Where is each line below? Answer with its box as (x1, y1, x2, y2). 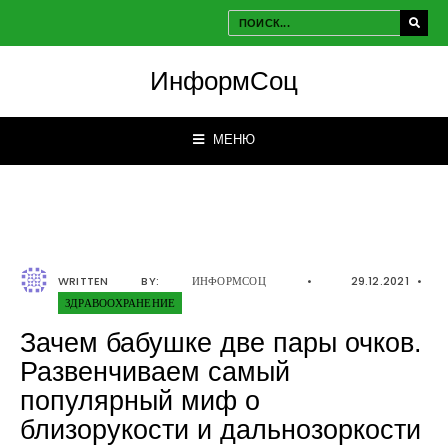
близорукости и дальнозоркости (20, 415, 421, 445)
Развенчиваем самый (20, 357, 290, 387)
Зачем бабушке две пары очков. (20, 328, 422, 358)
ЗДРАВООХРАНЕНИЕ (65, 295, 176, 311)
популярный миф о (20, 386, 260, 416)
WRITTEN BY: (58, 273, 192, 289)
